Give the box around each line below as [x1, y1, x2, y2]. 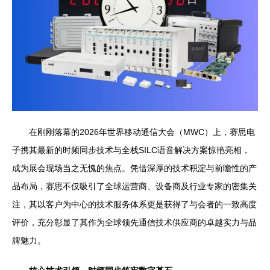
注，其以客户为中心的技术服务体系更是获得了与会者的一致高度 [12, 199, 257, 209]
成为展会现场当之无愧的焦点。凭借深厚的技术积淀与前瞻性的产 [12, 163, 257, 173]
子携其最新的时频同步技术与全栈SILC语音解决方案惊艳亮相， [12, 145, 250, 155]
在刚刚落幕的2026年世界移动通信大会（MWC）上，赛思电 [29, 127, 255, 137]
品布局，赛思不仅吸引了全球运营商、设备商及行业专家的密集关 [12, 181, 257, 191]
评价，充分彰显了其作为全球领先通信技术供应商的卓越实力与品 [12, 217, 257, 227]
